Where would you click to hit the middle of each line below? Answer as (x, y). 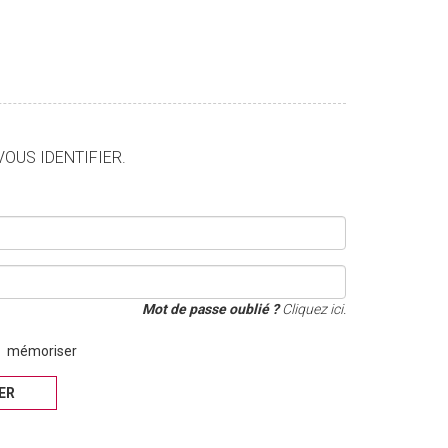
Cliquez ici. (312, 309)
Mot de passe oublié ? (210, 309)
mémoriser (41, 351)
